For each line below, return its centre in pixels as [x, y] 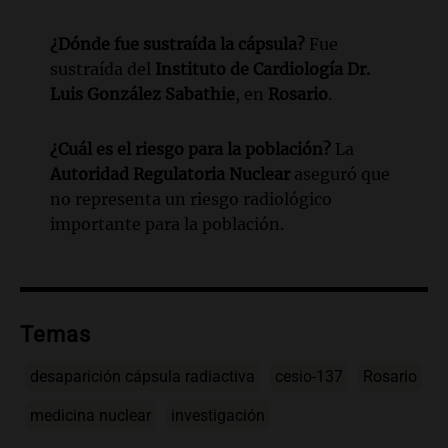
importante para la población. [167, 223]
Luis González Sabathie [142, 93]
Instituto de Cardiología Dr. [262, 68]
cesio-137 [309, 376]
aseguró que [340, 173]
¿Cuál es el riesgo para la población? [190, 148]
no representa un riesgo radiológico [191, 198]
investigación [218, 415]
